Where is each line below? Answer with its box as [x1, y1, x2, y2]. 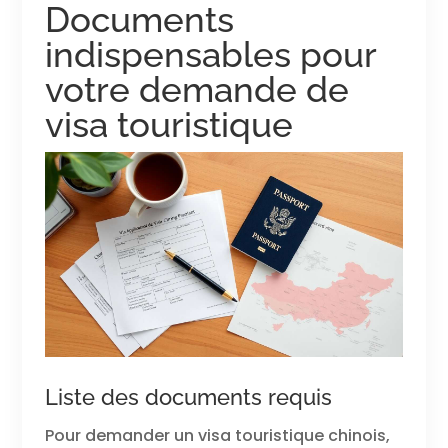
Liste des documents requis [44, 384, 332, 411]
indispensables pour [44, 34, 376, 76]
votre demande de [44, 69, 349, 111]
